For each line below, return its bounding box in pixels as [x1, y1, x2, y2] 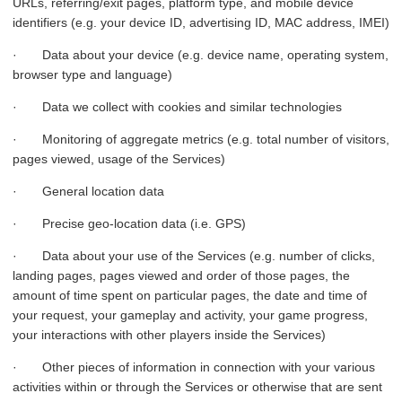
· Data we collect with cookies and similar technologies [13, 100, 342, 115]
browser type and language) [13, 67, 172, 83]
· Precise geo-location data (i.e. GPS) [13, 216, 246, 232]
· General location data [13, 184, 164, 199]
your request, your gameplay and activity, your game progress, [13, 308, 368, 323]
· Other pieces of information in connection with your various [13, 360, 375, 375]
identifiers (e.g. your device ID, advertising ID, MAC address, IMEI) [13, 15, 389, 31]
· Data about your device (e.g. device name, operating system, [13, 48, 389, 63]
